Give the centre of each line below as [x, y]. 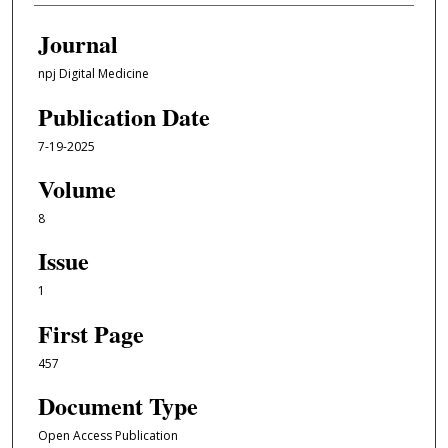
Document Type [117, 406]
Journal [77, 44]
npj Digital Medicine [93, 74]
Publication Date [123, 116]
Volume [76, 189]
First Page [90, 333]
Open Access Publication [107, 436]
